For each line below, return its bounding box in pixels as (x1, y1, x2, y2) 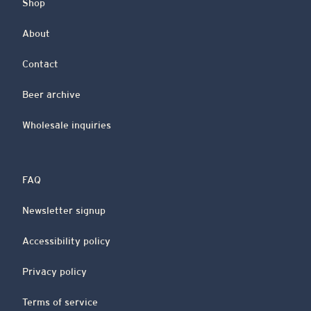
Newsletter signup (22, 205, 106, 217)
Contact (22, 58, 59, 70)
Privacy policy (22, 266, 87, 278)
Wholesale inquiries (22, 119, 112, 131)
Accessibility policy (22, 235, 111, 247)
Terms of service (22, 296, 99, 308)
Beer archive (22, 89, 81, 101)
